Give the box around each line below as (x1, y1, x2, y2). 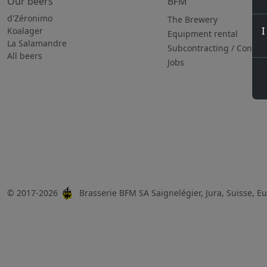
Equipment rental (167, 28, 238, 39)
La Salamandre (7, 38, 67, 49)
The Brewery (167, 14, 218, 25)
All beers (7, 50, 42, 61)
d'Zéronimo (7, 13, 52, 24)
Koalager (7, 25, 43, 36)
